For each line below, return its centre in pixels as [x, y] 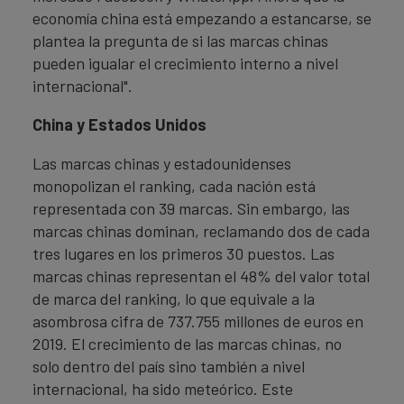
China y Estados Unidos [119, 124]
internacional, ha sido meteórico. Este [163, 389]
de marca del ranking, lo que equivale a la [174, 298]
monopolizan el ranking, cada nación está [174, 186]
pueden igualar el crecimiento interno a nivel [185, 63]
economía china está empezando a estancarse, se [202, 18]
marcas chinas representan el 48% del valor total [201, 276]
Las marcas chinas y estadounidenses [162, 163]
